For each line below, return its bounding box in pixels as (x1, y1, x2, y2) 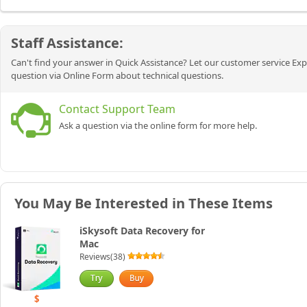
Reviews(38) (79, 251, 125, 263)
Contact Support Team (59, 101, 175, 117)
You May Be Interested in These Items (14, 194, 273, 213)
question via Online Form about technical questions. (11, 69, 223, 82)
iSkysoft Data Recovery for (79, 224, 205, 238)
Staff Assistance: (11, 34, 123, 53)
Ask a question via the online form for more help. (59, 119, 257, 132)
